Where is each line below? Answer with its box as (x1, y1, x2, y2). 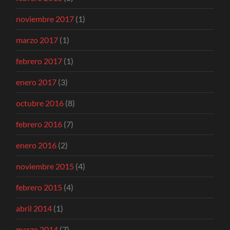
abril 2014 (16, 203, 52, 213)
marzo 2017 (16, 34, 59, 45)
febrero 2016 (16, 119, 63, 129)
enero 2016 (16, 140, 57, 150)
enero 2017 (16, 76, 57, 87)
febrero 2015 (16, 182, 63, 192)
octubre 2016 (16, 98, 64, 108)
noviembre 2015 (16, 161, 74, 171)
